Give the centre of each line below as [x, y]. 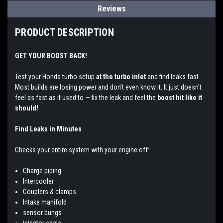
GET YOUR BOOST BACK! [51, 56]
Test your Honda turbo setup [56, 76]
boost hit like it [180, 97]
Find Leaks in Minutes [48, 129]
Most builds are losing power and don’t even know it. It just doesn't [108, 87]
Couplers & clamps [50, 191]
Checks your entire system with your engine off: [82, 150]
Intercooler [39, 181]
